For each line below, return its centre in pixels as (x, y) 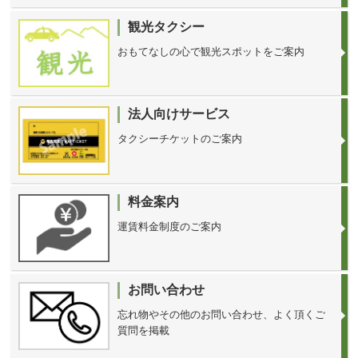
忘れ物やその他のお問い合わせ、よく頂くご (222, 314)
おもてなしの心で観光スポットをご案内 (211, 51)
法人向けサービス (179, 114)
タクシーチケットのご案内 (180, 139)
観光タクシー (167, 26)
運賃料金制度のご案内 (170, 226)
